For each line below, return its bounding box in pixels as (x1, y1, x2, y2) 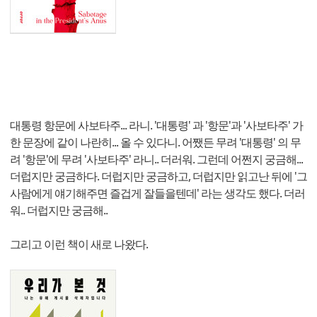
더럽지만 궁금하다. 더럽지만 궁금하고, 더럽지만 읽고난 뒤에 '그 (10, 168, 307, 185)
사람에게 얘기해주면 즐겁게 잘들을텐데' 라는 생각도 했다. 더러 (10, 185, 305, 202)
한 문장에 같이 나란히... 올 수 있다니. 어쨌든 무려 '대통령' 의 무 (10, 134, 301, 151)
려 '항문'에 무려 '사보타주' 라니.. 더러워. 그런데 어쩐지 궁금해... (10, 151, 303, 168)
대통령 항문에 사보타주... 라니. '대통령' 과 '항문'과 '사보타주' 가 (10, 117, 303, 134)
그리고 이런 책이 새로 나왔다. (10, 236, 148, 253)
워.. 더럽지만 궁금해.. (10, 202, 108, 219)
